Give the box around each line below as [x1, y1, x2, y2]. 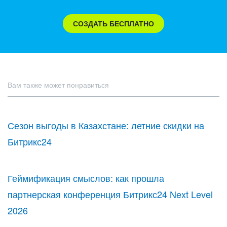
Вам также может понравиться [8, 80, 109, 90]
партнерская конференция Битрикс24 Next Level [8, 187, 213, 201]
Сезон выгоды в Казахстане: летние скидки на [8, 119, 204, 132]
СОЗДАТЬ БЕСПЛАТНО [73, 18, 154, 28]
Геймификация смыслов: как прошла [8, 171, 164, 184]
